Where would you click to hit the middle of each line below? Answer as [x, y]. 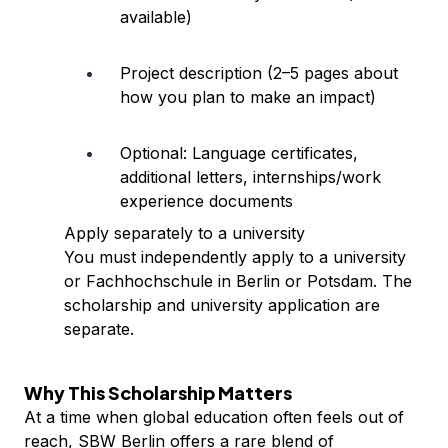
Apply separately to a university [184, 233]
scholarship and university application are [222, 305]
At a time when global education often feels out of [214, 417]
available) [156, 17]
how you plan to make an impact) [248, 97]
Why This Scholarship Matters [158, 392]
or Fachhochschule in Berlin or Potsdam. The [238, 281]
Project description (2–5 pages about [259, 73]
